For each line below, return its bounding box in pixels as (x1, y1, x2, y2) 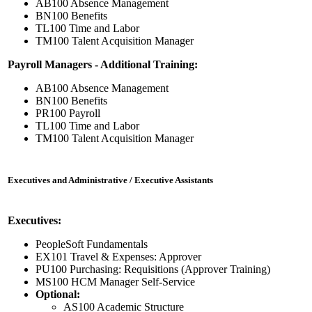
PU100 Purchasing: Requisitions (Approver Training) (36, 263, 270, 276)
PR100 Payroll (36, 107, 100, 120)
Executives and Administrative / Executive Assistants (8, 174, 213, 185)
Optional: (36, 288, 80, 301)
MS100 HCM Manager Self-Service (36, 276, 195, 288)
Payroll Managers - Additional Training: (8, 58, 198, 71)
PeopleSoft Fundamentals (36, 238, 148, 251)
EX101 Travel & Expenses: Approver (36, 251, 201, 263)
